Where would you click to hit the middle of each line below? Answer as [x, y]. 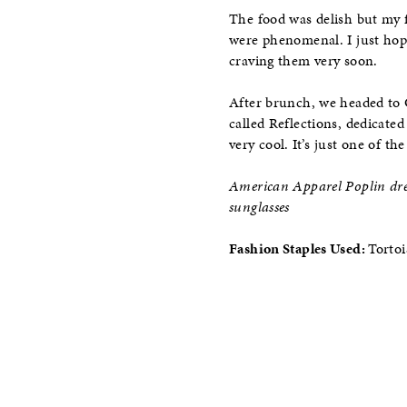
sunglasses [259, 208]
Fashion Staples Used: [299, 249]
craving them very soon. [303, 60]
